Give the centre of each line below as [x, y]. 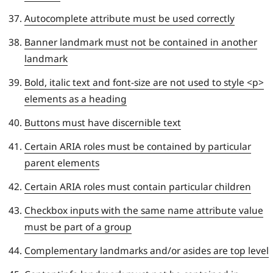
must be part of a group [78, 226]
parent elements [62, 162]
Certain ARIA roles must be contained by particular [138, 146]
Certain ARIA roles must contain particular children [138, 186]
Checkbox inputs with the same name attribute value [144, 210]
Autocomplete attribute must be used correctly [129, 18]
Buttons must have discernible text [103, 122]
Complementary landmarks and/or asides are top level [147, 250]
